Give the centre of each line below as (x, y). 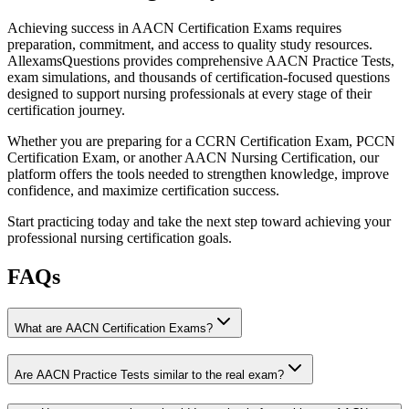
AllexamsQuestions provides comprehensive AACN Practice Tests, (201, 60)
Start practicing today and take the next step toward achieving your (199, 221)
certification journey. (66, 110)
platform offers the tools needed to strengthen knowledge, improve (198, 173)
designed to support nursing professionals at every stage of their (189, 93)
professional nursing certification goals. (120, 237)
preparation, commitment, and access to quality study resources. (190, 44)
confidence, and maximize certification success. (143, 190)
